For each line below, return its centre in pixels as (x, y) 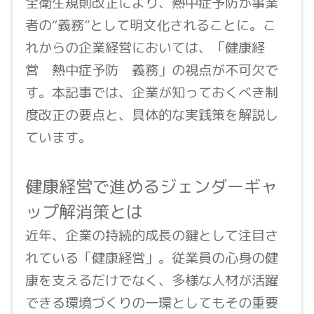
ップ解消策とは (84, 212)
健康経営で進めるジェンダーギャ (151, 187)
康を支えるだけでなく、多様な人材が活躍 (151, 280)
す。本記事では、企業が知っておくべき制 (151, 93)
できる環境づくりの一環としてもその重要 (151, 303)
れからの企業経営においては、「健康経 (145, 48)
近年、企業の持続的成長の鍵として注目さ (151, 235)
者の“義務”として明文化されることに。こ (150, 25)
